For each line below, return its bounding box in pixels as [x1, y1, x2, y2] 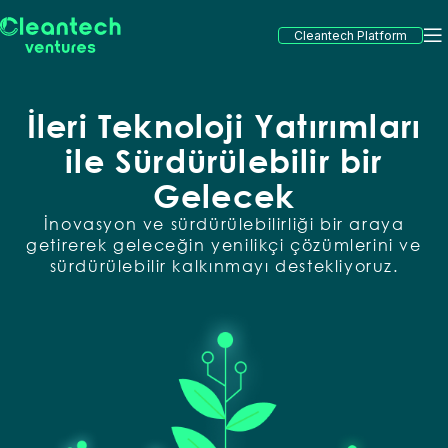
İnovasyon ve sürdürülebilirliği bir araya [43, 213, 405, 234]
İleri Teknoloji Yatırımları [26, 106, 422, 144]
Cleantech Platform [294, 28, 407, 43]
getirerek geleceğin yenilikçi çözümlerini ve [26, 234, 422, 255]
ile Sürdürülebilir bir [65, 141, 383, 179]
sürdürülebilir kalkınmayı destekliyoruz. [49, 255, 399, 276]
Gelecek [152, 176, 296, 214]
